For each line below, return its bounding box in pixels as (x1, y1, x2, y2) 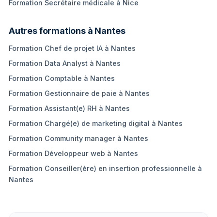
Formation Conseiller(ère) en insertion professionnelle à (9, 164, 202, 172)
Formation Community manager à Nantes (9, 134, 148, 142)
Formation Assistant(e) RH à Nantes (9, 104, 130, 112)
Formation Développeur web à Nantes (9, 149, 138, 157)
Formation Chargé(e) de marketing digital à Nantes (9, 119, 183, 127)
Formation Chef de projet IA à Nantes (9, 44, 136, 52)
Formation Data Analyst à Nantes (9, 59, 121, 67)
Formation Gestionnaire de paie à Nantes (9, 89, 150, 97)
